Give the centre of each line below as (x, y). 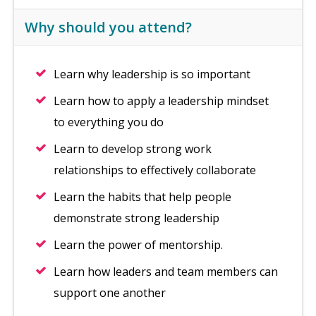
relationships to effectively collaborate (155, 170)
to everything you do (109, 122)
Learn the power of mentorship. (138, 245)
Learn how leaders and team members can (166, 272)
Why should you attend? (108, 27)
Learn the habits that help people (142, 197)
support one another (110, 293)
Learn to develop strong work (133, 149)
